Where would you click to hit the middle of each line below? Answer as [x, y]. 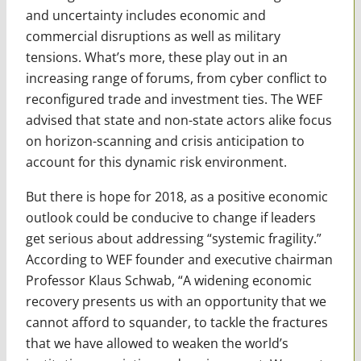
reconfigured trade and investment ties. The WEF [174, 99]
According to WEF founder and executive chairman [179, 259]
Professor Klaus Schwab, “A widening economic [168, 280]
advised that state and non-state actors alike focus [178, 120]
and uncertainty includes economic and [145, 15]
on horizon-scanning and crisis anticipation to [165, 141]
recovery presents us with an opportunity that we [176, 301]
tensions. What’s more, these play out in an [156, 57]
